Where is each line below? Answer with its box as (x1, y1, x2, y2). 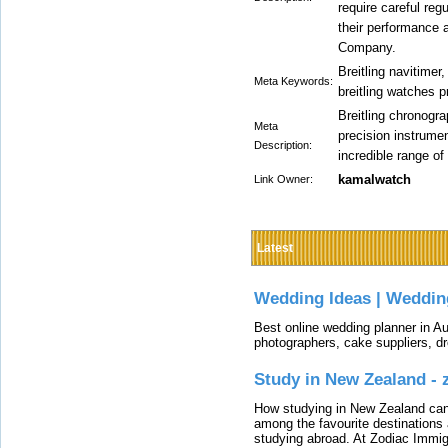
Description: (254, 139, 312, 151)
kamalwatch (338, 172, 411, 187)
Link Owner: (254, 173, 313, 185)
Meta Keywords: (254, 75, 333, 87)
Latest (257, 241, 293, 255)
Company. (338, 40, 396, 55)
